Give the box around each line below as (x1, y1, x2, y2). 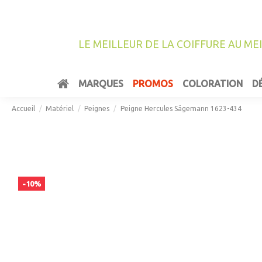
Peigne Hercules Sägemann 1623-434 (120, 105, 242, 113)
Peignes (84, 105, 110, 113)
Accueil (12, 105, 35, 113)
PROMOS (132, 78, 173, 89)
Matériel (46, 105, 74, 113)
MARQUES (78, 78, 123, 89)
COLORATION (182, 78, 243, 89)
